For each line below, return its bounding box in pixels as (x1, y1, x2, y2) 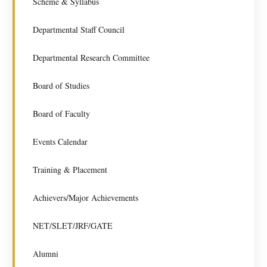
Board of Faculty (33, 107, 90, 119)
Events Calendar (33, 135, 88, 147)
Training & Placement (33, 163, 107, 175)
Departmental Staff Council (33, 23, 125, 35)
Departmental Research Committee (33, 51, 150, 63)
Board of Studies (33, 79, 89, 91)
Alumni (33, 247, 58, 259)
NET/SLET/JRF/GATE (33, 219, 113, 231)
